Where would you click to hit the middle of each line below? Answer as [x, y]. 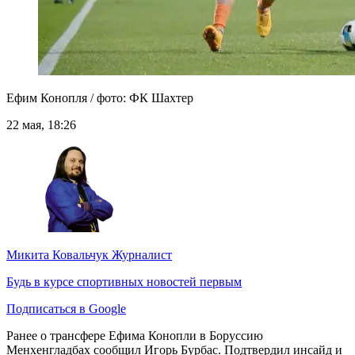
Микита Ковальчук [57, 255]
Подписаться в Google [66, 309]
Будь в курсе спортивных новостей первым [124, 282]
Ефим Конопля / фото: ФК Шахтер [100, 98]
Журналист [140, 255]
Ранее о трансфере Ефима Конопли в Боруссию [135, 336]
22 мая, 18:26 [41, 125]
